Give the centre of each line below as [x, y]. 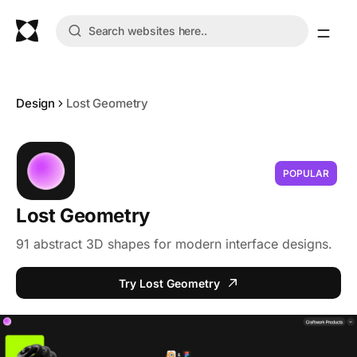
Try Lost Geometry [169, 283]
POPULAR [306, 173]
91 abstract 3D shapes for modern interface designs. [174, 244]
